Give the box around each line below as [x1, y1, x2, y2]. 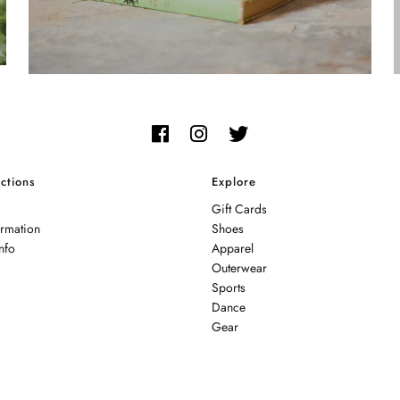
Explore [211, 172, 256, 190]
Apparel [211, 238, 254, 257]
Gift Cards [211, 199, 267, 218]
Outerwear [211, 258, 267, 277]
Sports [211, 278, 246, 296]
